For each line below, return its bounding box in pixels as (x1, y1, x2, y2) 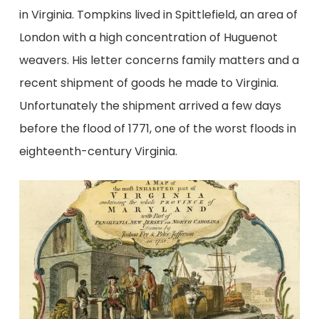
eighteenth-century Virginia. (19, 142, 177, 159)
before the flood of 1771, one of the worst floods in (19, 120, 296, 137)
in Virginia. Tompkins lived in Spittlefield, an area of (19, 6, 298, 23)
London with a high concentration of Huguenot (19, 28, 278, 46)
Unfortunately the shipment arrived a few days (19, 97, 281, 114)
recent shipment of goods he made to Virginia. (19, 74, 278, 91)
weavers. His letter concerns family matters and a (19, 51, 299, 68)
